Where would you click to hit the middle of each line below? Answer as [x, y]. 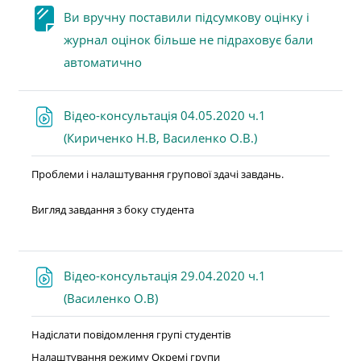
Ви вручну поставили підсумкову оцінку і [187, 17]
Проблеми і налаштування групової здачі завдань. [158, 174]
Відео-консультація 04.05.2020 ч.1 [165, 115]
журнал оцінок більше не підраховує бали [189, 39]
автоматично [103, 62]
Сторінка [167, 61]
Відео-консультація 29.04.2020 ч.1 [165, 276]
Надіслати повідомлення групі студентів [131, 334]
